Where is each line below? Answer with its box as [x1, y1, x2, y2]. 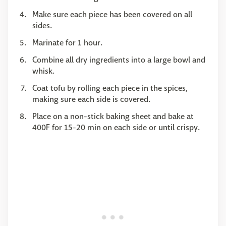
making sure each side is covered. [32, 94, 150, 105]
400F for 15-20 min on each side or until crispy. [32, 122, 200, 133]
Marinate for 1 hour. [32, 37, 102, 48]
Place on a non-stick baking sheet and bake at [32, 111, 194, 122]
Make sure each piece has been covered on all [32, 9, 192, 20]
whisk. [32, 66, 54, 77]
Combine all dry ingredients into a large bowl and [32, 54, 205, 66]
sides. [32, 20, 52, 31]
